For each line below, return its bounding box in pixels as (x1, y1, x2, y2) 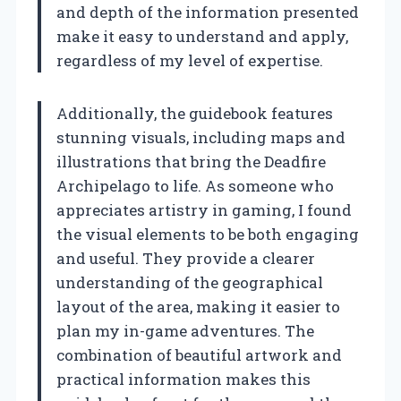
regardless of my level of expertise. (56, 49, 323, 71)
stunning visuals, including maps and (56, 126, 346, 148)
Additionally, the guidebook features (56, 102, 333, 124)
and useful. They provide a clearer (56, 247, 315, 269)
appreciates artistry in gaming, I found (56, 199, 352, 220)
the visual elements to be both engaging (56, 223, 359, 244)
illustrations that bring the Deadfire (56, 150, 326, 172)
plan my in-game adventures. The (56, 320, 314, 341)
